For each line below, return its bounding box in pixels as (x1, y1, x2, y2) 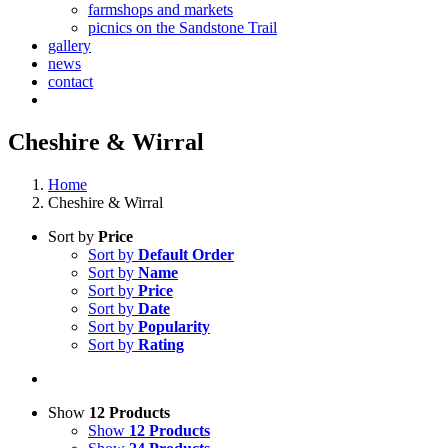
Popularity (138, 317, 210, 335)
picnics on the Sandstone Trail (88, 19, 277, 36)
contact (48, 73, 93, 90)
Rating (138, 335, 184, 353)
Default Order (138, 245, 234, 263)
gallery (48, 37, 91, 54)
